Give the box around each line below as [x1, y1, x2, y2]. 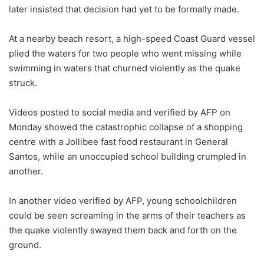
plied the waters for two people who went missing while [9, 48, 242, 60]
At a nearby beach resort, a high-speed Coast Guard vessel [9, 33, 255, 45]
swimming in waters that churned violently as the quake [9, 62, 240, 74]
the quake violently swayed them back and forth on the [9, 225, 237, 236]
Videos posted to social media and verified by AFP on [9, 107, 230, 118]
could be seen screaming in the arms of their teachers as [9, 210, 246, 222]
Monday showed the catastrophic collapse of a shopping [9, 121, 243, 133]
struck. [9, 77, 37, 89]
